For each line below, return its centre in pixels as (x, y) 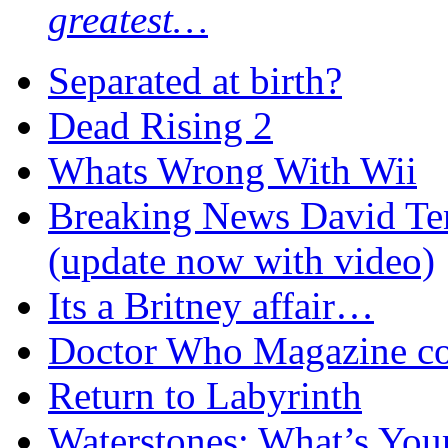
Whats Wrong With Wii (232, 170)
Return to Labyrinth (205, 395)
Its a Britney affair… (211, 305)
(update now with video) (241, 260)
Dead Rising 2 (160, 125)
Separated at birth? (195, 80)
